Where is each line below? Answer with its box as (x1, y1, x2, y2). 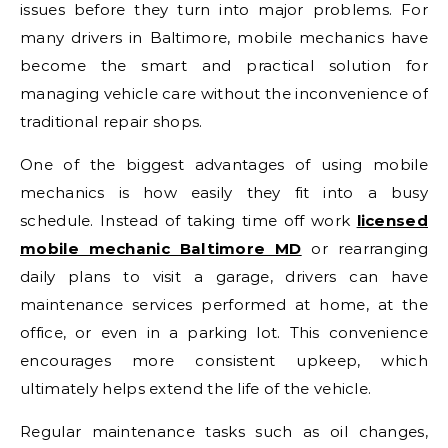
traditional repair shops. (20, 112, 203, 131)
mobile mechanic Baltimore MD (20, 239, 302, 258)
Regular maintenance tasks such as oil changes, (20, 422, 428, 441)
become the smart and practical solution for (20, 56, 428, 75)
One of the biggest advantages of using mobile (20, 155, 428, 174)
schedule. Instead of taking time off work (20, 211, 357, 230)
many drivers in (20, 28, 150, 47)
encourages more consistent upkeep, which (20, 351, 428, 370)
